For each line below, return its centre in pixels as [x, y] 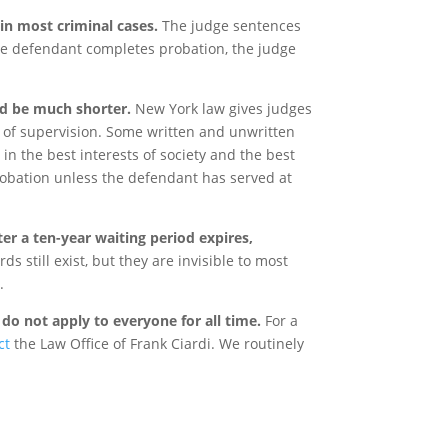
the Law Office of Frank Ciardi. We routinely [156, 343]
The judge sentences [229, 25]
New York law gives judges [221, 108]
